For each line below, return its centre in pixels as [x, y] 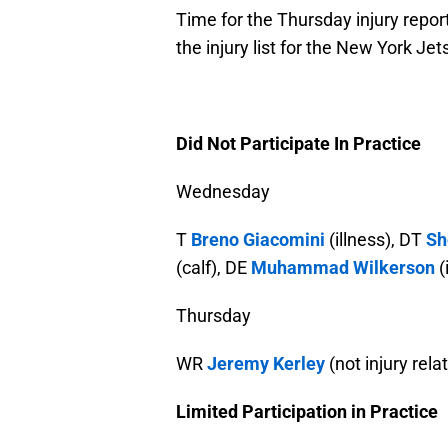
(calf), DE [213, 268]
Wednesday [223, 192]
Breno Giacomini [258, 240]
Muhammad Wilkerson [343, 268]
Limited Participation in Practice [307, 412]
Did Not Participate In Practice [298, 144]
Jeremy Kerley [266, 364]
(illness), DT [375, 240]
